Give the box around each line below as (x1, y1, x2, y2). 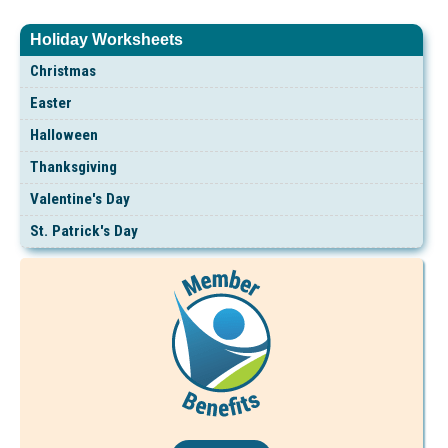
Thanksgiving (30, 157, 117, 176)
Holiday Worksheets (30, 31, 183, 49)
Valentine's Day (30, 189, 130, 208)
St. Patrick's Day (30, 221, 138, 240)
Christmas (30, 61, 96, 80)
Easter (30, 93, 72, 112)
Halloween (30, 125, 98, 144)
